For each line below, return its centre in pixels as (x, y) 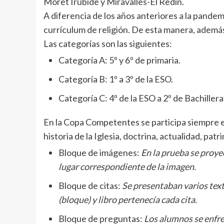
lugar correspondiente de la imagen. (127, 166)
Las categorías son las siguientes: (108, 43)
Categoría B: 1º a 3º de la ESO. (116, 79)
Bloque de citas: (89, 185)
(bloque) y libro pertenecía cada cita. (128, 199)
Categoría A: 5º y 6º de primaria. (119, 60)
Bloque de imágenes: (99, 152)
